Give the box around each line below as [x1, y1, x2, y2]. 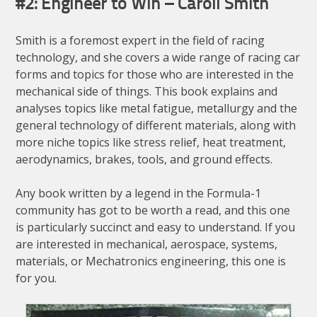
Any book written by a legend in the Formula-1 [16, 185, 262, 202]
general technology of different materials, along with [16, 117, 296, 134]
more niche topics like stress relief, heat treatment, [16, 134, 287, 151]
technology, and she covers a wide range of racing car [16, 50, 301, 66]
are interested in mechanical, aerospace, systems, [16, 236, 278, 253]
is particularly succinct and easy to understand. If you [16, 219, 296, 236]
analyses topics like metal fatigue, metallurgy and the [16, 100, 298, 117]
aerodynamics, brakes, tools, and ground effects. [16, 151, 273, 168]
